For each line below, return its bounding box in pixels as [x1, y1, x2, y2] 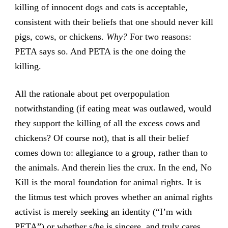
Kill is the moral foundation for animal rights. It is [14, 177, 201, 188]
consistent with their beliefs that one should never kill [14, 17, 213, 27]
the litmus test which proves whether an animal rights [14, 192, 213, 203]
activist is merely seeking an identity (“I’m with [14, 207, 192, 217]
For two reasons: [127, 32, 191, 42]
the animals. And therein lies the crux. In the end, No [14, 162, 212, 173]
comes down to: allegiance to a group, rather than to [14, 148, 208, 158]
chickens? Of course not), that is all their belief [14, 133, 189, 144]
